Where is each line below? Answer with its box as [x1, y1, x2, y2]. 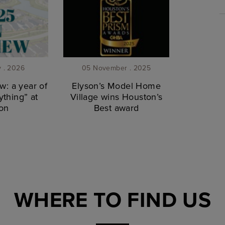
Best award [93, 101, 139, 115]
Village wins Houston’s [70, 90, 163, 103]
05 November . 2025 [82, 63, 151, 73]
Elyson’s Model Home [72, 79, 161, 92]
